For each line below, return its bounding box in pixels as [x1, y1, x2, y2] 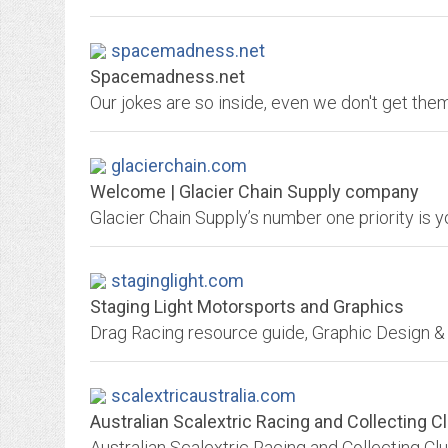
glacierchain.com [111, 155, 247, 176]
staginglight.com [111, 270, 244, 291]
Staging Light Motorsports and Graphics [90, 296, 404, 317]
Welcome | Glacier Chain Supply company [90, 181, 419, 202]
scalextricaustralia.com [111, 385, 296, 406]
